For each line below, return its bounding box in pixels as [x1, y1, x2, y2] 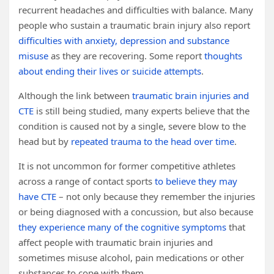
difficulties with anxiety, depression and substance [18, 34, 229, 46]
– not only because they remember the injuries [56, 190, 255, 202]
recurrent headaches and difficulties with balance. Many [18, 4, 253, 16]
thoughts [204, 50, 242, 62]
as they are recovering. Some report [48, 50, 204, 62]
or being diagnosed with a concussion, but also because [18, 206, 253, 218]
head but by [18, 135, 71, 147]
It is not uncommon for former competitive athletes [18, 160, 235, 172]
